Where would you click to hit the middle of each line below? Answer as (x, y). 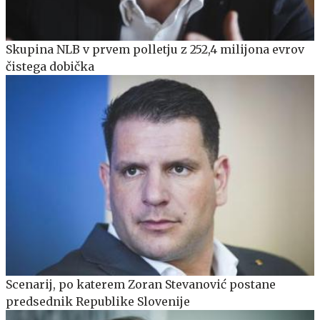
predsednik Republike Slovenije (98, 301)
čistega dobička (50, 66)
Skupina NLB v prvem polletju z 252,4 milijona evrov (155, 49)
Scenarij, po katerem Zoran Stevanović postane (141, 284)
